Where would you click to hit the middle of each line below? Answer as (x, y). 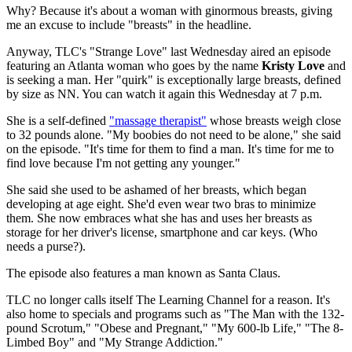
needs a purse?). (46, 247)
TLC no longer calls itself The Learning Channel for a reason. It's (168, 300)
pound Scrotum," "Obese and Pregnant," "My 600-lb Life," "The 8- (175, 328)
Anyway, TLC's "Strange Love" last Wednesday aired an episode (169, 52)
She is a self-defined (58, 121)
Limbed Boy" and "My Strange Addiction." (115, 343)
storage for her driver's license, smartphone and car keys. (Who (162, 233)
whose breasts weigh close (274, 121)
